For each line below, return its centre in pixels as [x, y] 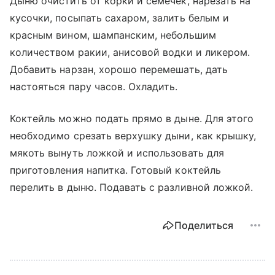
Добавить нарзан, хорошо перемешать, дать [119, 69]
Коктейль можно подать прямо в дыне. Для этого [132, 118]
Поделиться [204, 225]
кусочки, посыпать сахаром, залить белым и [119, 17]
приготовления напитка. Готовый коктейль [115, 170]
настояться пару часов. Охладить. [94, 86]
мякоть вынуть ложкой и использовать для [117, 153]
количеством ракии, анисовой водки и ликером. [130, 52]
